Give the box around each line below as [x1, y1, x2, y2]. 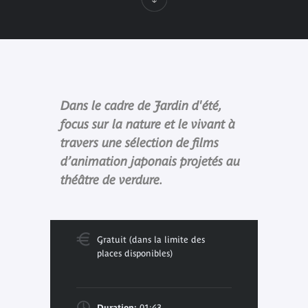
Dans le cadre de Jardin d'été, [60, 98, 221, 113]
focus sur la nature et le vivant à [60, 116, 235, 131]
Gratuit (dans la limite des [96, 234, 205, 245]
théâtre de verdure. [60, 172, 163, 187]
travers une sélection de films [60, 135, 219, 150]
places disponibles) [96, 247, 173, 258]
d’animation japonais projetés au [60, 153, 240, 168]
